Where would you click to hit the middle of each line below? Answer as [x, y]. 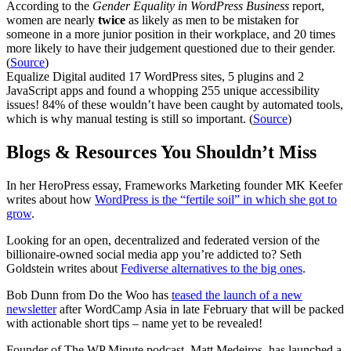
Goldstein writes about [63, 268]
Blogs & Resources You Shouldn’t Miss [161, 152]
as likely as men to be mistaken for [212, 20]
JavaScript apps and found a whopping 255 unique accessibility [163, 91]
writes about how [51, 199]
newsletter [31, 309]
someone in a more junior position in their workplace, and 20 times [171, 34]
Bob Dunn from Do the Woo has [89, 295]
